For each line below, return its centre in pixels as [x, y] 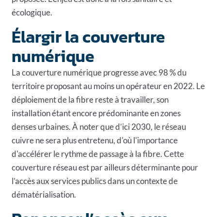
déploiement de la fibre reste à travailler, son [90, 99]
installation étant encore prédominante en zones [96, 113]
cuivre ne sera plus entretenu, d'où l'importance [95, 140]
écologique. [32, 12]
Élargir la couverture [88, 37]
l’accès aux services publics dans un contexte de [95, 181]
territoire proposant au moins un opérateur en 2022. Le [108, 86]
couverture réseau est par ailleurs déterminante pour [105, 167]
